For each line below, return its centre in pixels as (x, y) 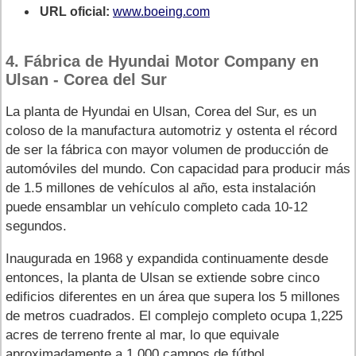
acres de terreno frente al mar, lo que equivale (142, 335)
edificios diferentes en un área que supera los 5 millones (173, 296)
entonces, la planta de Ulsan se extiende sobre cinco (163, 277)
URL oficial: (75, 11)
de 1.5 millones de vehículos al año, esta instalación (161, 188)
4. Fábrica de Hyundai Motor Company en (162, 61)
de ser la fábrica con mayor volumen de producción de (167, 149)
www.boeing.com (161, 11)
